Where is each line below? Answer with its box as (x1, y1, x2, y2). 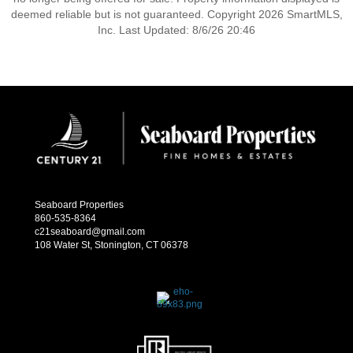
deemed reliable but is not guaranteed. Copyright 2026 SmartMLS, (10, 8, 343, 20)
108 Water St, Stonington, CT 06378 (35, 239, 188, 251)
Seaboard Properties (35, 199, 124, 210)
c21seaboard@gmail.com (35, 225, 145, 237)
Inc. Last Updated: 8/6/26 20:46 (98, 24, 255, 36)
